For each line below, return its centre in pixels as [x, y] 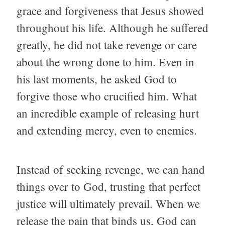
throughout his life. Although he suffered [113, 27]
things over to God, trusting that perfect [108, 187]
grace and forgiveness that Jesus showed [110, 10]
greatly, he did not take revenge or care [107, 44]
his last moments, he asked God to [97, 79]
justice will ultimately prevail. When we [108, 204]
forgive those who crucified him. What [107, 96]
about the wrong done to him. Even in [105, 62]
